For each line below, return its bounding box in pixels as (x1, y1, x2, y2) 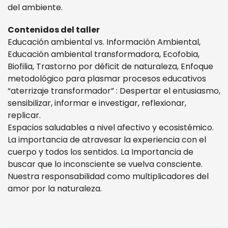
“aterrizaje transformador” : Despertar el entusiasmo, (8, 85, 220, 97)
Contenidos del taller (8, 24, 100, 36)
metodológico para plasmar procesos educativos (8, 73, 206, 84)
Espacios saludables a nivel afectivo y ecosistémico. (8, 122, 214, 133)
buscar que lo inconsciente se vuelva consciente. (8, 158, 203, 170)
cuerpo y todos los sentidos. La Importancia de (8, 146, 193, 158)
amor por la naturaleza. (8, 183, 102, 194)
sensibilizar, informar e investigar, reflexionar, (8, 97, 186, 109)
